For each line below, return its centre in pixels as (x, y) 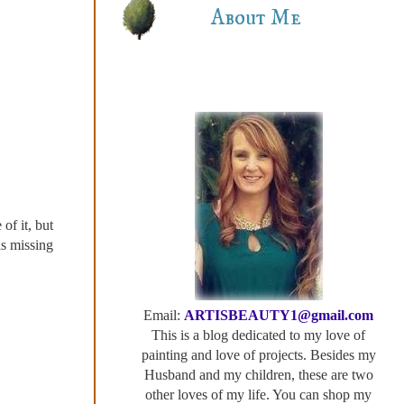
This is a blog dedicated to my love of (258, 335)
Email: (164, 315)
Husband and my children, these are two (258, 374)
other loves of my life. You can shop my (258, 394)
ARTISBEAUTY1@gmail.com (279, 315)
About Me (256, 18)
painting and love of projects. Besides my (258, 354)
